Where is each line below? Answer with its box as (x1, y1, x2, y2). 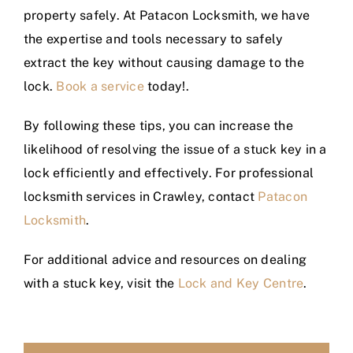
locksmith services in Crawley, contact (24, 189, 258, 205)
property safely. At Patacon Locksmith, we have (24, 8, 310, 24)
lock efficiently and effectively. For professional (24, 165, 314, 181)
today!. (143, 79, 189, 95)
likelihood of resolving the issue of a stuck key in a (24, 142, 327, 158)
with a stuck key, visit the (24, 276, 178, 292)
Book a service (56, 79, 144, 95)
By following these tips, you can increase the (24, 118, 293, 134)
